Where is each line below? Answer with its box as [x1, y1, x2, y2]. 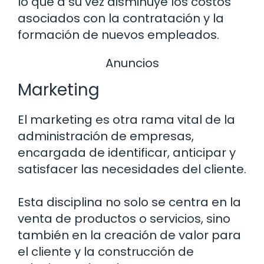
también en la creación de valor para [18, 227, 241, 244]
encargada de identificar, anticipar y [18, 144, 236, 161]
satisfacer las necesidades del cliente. [18, 161, 246, 178]
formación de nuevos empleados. [18, 26, 219, 43]
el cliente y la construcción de [18, 243, 194, 260]
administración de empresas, [18, 128, 194, 145]
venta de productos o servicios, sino [18, 210, 230, 227]
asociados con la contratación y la [18, 9, 224, 27]
